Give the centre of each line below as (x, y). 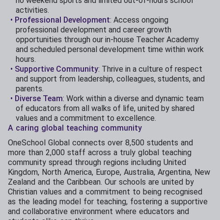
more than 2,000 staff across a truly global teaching (100, 152)
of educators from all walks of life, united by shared (105, 108)
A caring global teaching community (75, 128)
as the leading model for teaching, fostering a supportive (108, 201)
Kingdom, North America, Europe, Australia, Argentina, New (109, 172)
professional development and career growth (94, 29)
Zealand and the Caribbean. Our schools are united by (101, 182)
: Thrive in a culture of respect (150, 69)
